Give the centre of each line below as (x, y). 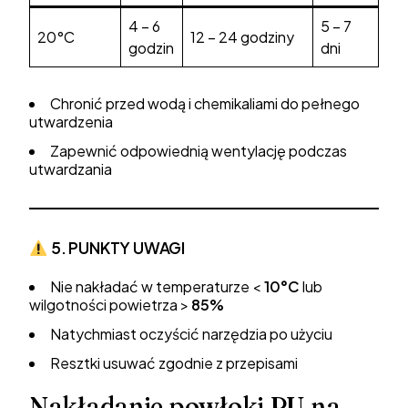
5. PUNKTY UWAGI (118, 248)
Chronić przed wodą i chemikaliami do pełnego (205, 103)
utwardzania (71, 169)
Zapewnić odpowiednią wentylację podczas (199, 151)
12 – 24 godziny (242, 37)
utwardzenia (71, 122)
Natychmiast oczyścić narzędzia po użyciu (191, 334)
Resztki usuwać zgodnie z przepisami (174, 363)
